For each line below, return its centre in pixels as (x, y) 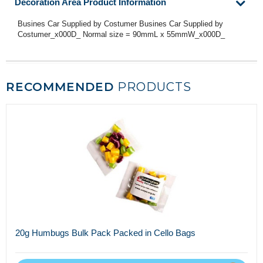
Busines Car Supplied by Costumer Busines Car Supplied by (120, 24)
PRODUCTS (153, 87)
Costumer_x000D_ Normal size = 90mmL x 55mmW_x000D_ (124, 35)
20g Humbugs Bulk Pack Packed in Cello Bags (105, 233)
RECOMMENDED (60, 87)
